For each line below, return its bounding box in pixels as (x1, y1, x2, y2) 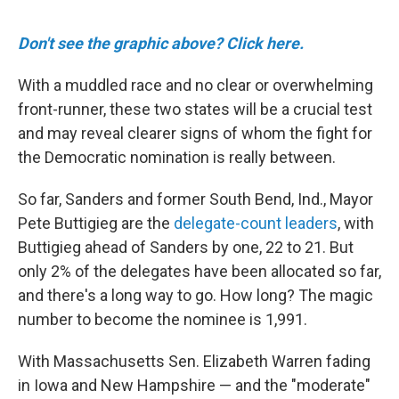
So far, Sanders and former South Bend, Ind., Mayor (18, 190, 373, 209)
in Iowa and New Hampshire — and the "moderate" (18, 376, 370, 395)
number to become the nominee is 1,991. (18, 310, 307, 330)
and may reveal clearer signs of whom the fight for (18, 124, 372, 143)
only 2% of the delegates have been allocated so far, (18, 262, 381, 281)
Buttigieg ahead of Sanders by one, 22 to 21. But (18, 238, 354, 257)
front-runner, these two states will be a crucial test (18, 100, 372, 119)
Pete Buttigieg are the (18, 214, 174, 233)
